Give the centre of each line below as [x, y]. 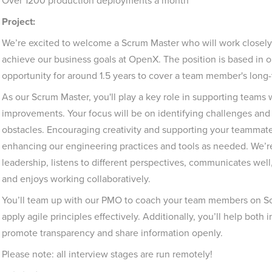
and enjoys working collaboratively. [76, 179]
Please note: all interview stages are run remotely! [108, 254]
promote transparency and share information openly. [112, 233]
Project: [19, 22]
